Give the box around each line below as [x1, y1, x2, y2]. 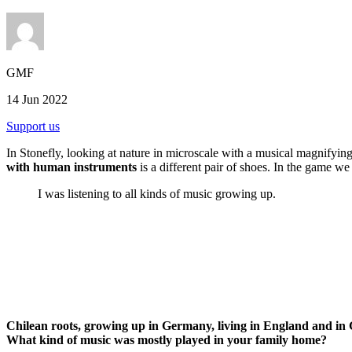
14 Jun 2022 [6, 92, 68, 106]
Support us [6, 119, 60, 133]
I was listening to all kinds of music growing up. [38, 186, 276, 200]
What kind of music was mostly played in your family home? [6, 332, 327, 346]
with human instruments [6, 159, 137, 174]
